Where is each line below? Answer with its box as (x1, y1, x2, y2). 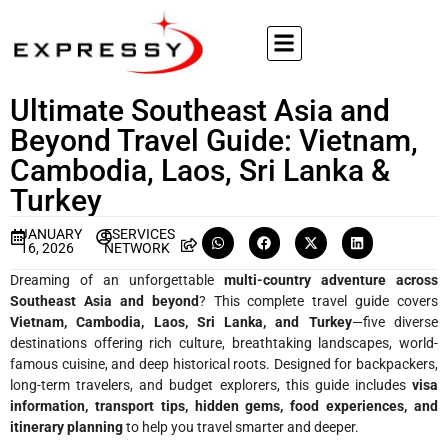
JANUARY (20, 226, 83, 242)
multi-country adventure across (224, 271, 438, 288)
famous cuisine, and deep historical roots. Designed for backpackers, (10, 355, 438, 372)
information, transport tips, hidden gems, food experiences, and (10, 397, 438, 414)
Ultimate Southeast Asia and (10, 93, 390, 128)
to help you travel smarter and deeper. (123, 418, 359, 435)
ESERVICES (104, 226, 176, 242)
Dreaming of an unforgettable (10, 271, 224, 288)
